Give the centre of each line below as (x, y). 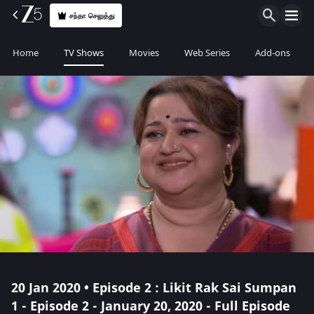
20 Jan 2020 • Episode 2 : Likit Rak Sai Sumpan (154, 288)
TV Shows (84, 53)
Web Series (207, 53)
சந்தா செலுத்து (93, 15)
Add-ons (273, 53)
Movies (144, 53)
